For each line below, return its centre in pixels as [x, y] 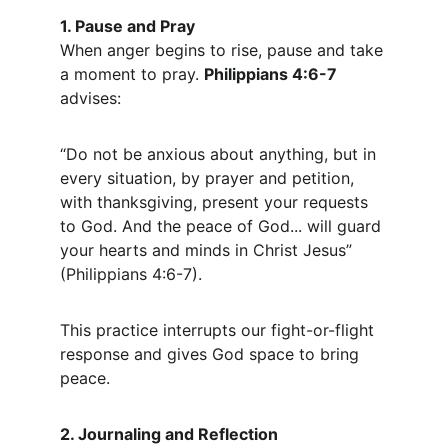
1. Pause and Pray [127, 26]
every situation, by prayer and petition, [209, 178]
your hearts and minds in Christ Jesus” [208, 250]
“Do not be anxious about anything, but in [220, 154]
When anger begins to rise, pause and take [224, 50]
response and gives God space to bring [212, 354]
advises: [90, 98]
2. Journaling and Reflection [169, 434]
